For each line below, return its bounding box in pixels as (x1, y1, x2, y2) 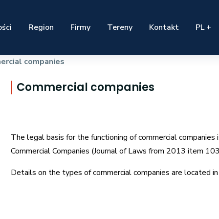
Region (28, 22, 54, 33)
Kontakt (149, 22, 179, 33)
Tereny (107, 22, 133, 33)
